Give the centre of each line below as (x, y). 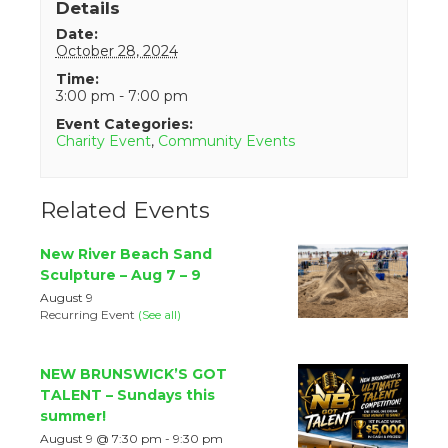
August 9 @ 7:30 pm (101, 438)
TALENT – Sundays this (127, 394)
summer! (73, 415)
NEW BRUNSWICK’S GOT (133, 373)
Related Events (125, 209)
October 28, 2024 (116, 51)
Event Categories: (124, 124)
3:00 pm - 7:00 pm (121, 96)
